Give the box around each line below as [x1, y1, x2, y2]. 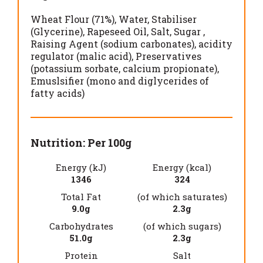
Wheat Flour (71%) [31, 12, 114, 25]
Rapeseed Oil [87, 25, 147, 38]
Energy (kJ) [56, 161, 106, 173]
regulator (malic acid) [31, 49, 131, 62]
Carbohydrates [49, 220, 113, 232]
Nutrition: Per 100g [31, 135, 131, 150]
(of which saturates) [137, 190, 227, 203]
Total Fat [61, 190, 101, 203]
